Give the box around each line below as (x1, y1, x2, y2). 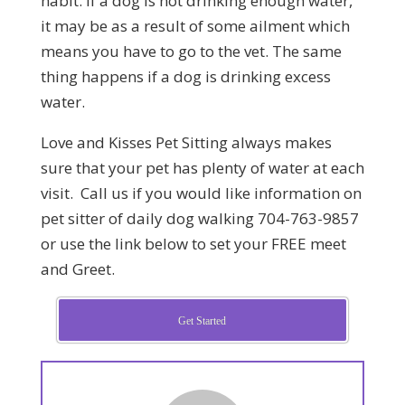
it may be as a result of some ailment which (40, 14, 350, 36)
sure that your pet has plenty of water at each (40, 156, 364, 178)
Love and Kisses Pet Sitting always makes (40, 131, 332, 153)
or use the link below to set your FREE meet (40, 232, 346, 254)
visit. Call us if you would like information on (40, 182, 362, 203)
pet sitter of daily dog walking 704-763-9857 (40, 207, 359, 229)
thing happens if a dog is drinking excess (40, 65, 331, 87)
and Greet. (40, 258, 115, 279)
